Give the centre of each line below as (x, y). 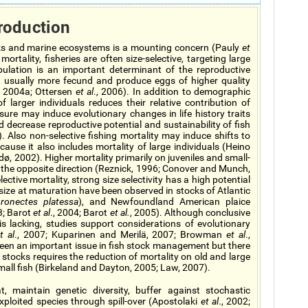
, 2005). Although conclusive (190, 212)
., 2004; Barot (80, 212)
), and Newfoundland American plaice (164, 201)
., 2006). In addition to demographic (172, 91)
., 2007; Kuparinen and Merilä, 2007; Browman (121, 234)
